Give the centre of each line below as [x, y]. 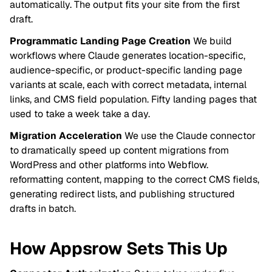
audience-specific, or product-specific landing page [126, 70]
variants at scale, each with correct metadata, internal [128, 84]
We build [211, 41]
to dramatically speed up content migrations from [119, 150]
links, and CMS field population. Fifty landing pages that [133, 99]
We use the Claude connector [189, 135]
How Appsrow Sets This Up [119, 248]
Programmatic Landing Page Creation [100, 41]
